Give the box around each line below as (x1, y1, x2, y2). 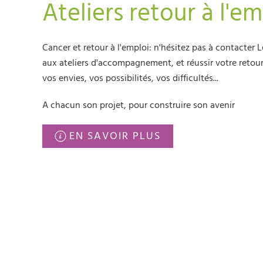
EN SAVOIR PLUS (69, 129, 161, 143)
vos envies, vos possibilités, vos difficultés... (42, 72, 218, 85)
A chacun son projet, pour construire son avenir (42, 99, 235, 112)
